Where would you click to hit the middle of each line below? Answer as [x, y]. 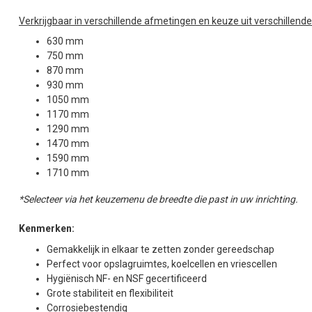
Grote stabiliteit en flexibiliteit [110, 293]
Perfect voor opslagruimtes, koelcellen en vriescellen [162, 264]
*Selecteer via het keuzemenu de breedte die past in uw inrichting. [158, 200]
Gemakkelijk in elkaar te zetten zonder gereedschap [161, 249]
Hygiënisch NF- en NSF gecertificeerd [127, 278]
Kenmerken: [47, 229]
